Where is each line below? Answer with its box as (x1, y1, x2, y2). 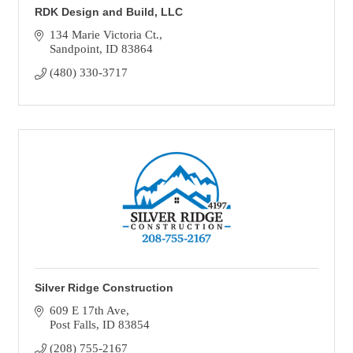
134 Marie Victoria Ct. (49, 28, 159, 41)
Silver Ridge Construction (35, 281, 173, 294)
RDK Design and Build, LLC (35, 6, 183, 18)
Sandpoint (49, 43, 99, 55)
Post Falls (49, 318, 96, 331)
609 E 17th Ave (49, 304, 126, 317)
